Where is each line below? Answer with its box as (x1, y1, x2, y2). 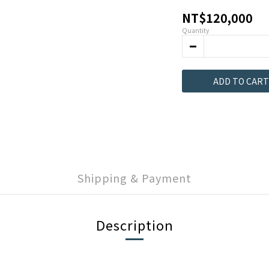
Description (95, 215, 174, 234)
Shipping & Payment (77, 170, 192, 186)
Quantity (182, 26, 209, 35)
